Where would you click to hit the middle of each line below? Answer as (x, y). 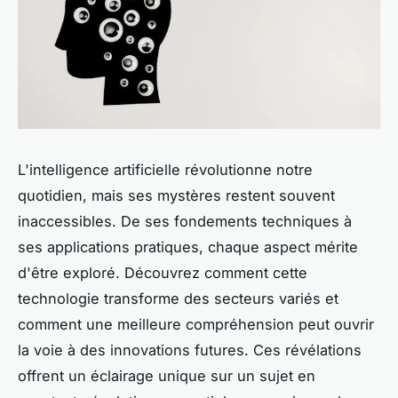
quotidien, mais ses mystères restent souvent (176, 195)
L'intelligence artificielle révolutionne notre (165, 169)
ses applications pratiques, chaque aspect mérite (188, 247)
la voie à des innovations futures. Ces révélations (190, 350)
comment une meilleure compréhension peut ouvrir (196, 324)
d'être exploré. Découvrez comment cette (163, 272)
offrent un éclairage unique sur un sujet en (167, 375)
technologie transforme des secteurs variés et (178, 298)
